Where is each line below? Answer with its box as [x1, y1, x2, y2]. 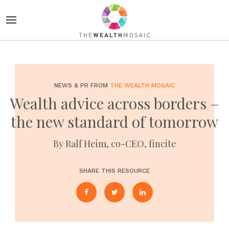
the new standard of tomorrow [11, 111, 218, 132]
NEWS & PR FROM [54, 82, 110, 89]
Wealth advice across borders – [10, 93, 219, 113]
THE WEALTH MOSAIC [110, 82, 175, 89]
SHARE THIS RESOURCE [79, 167, 150, 174]
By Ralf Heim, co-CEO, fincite [53, 138, 176, 150]
